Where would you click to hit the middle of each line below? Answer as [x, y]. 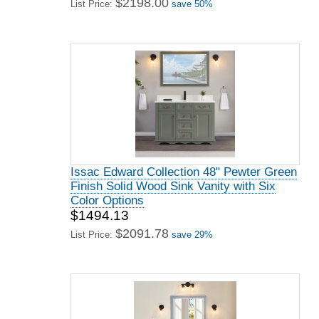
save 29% [192, 235]
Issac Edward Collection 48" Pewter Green [184, 172]
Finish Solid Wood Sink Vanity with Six [173, 186]
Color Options [107, 200]
